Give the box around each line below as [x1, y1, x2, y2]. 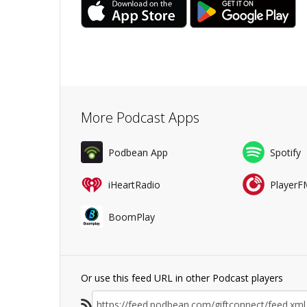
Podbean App [108, 145, 168, 159]
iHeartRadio [108, 177, 160, 191]
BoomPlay [108, 210, 155, 223]
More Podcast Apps [81, 108, 199, 127]
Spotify [269, 145, 301, 159]
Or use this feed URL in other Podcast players [81, 271, 283, 284]
